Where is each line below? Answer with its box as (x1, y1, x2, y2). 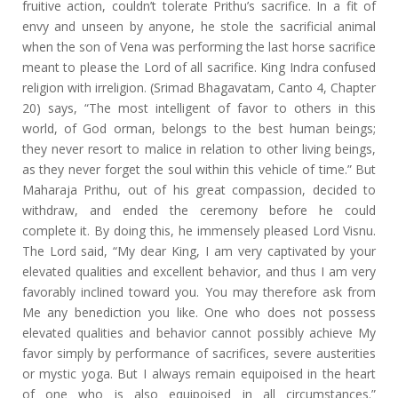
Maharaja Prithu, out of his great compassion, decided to (21, 181, 377, 198)
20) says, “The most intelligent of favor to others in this (21, 99, 377, 116)
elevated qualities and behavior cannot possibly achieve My (21, 324, 377, 341)
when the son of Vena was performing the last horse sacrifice (21, 38, 377, 55)
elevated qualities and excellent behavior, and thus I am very (21, 263, 377, 280)
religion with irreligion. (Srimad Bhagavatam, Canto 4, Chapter (21, 79, 377, 96)
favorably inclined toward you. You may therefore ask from (21, 283, 377, 300)
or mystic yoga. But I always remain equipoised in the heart (21, 365, 377, 382)
